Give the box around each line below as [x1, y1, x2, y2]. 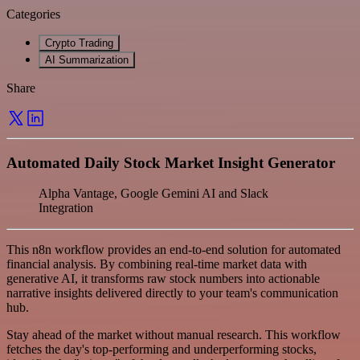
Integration [39, 201, 93, 215]
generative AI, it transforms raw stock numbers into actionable [6, 272, 320, 286]
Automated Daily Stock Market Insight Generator [6, 153, 335, 171]
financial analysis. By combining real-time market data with [6, 257, 307, 272]
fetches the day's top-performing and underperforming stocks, [6, 342, 317, 357]
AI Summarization [45, 53, 129, 66]
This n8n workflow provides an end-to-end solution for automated [6, 243, 341, 257]
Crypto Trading [45, 36, 113, 49]
